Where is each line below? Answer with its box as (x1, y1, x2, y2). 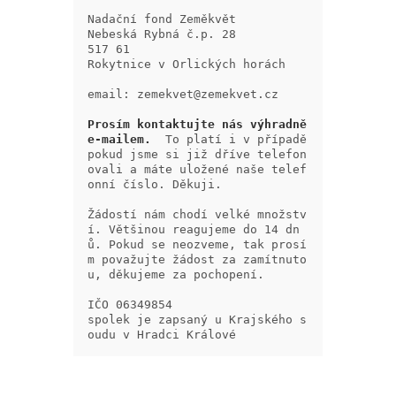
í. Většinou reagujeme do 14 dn (88, 223, 301, 237)
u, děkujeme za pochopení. (88, 268, 265, 282)
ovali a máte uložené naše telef (88, 163, 308, 177)
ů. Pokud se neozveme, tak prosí (88, 238, 308, 252)
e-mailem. (88, 133, 159, 147)
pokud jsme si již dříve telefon (88, 148, 308, 162)
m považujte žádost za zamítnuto (88, 253, 308, 267)
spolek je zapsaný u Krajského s (88, 313, 308, 327)
